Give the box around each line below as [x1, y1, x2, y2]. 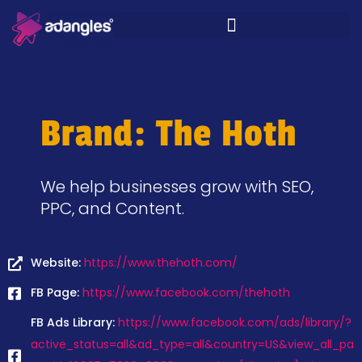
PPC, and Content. [40, 197, 184, 220]
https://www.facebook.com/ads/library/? [117, 314, 351, 330]
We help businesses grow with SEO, [40, 175, 314, 198]
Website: [30, 255, 84, 271]
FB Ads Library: [30, 314, 118, 330]
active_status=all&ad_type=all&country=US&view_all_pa [30, 336, 354, 352]
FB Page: [30, 284, 82, 301]
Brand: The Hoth [40, 112, 297, 156]
